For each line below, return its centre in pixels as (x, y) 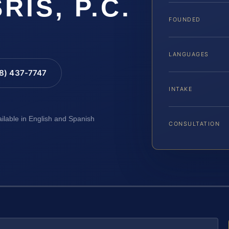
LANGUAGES (189, 54)
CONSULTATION (194, 123)
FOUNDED (185, 19)
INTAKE (181, 89)
